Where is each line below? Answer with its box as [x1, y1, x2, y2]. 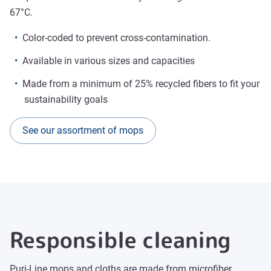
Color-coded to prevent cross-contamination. [22, 32, 211, 44]
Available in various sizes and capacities [22, 55, 195, 67]
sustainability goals [24, 94, 108, 105]
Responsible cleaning [10, 224, 230, 255]
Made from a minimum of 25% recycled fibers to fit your [22, 78, 260, 90]
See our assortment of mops [22, 125, 143, 136]
